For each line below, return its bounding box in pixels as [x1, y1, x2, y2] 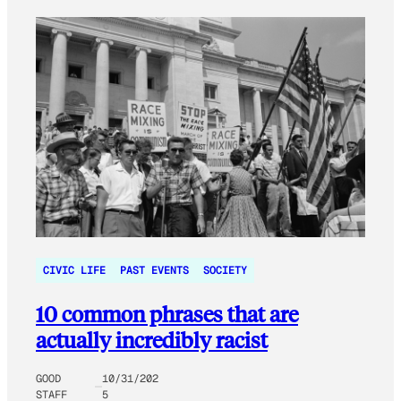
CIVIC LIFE [43, 262, 106, 277]
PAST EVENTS [120, 262, 189, 277]
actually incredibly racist [36, 325, 268, 354]
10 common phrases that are [36, 299, 298, 328]
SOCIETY [203, 262, 247, 277]
